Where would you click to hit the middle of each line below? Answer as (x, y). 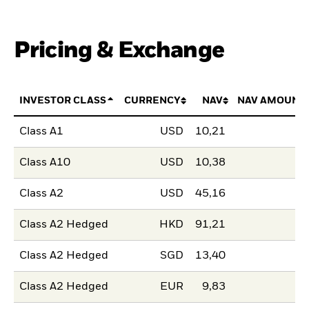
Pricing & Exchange (119, 50)
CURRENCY (152, 100)
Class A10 (45, 163)
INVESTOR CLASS (63, 100)
